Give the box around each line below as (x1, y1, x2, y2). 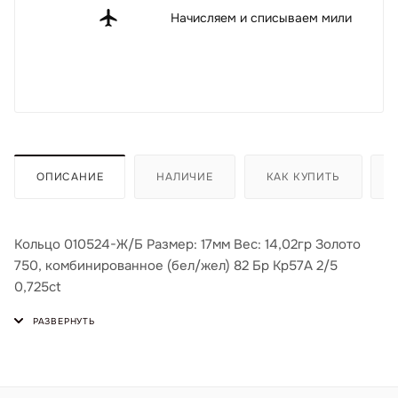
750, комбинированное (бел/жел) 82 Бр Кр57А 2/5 (14, 256, 338, 275)
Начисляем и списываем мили (171, 10, 352, 26)
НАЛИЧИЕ (156, 169, 213, 184)
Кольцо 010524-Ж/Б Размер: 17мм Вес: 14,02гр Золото (14, 235, 361, 253)
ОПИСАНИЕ (36, 169, 104, 184)
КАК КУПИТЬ (266, 169, 340, 184)
